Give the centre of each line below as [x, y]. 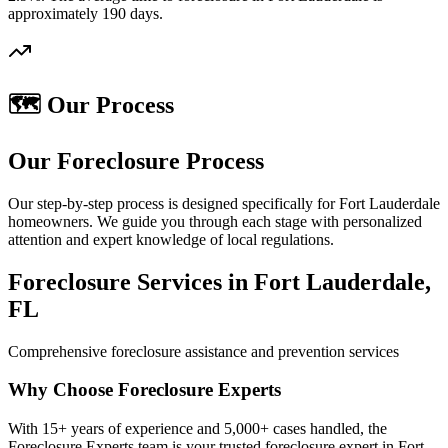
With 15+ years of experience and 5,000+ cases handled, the [197, 428]
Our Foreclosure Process [136, 160]
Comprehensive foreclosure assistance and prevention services [203, 351]
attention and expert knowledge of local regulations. [171, 239]
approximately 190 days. [85, 13]
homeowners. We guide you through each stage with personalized [215, 221]
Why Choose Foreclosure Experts [144, 390]
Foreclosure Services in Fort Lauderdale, [219, 281]
